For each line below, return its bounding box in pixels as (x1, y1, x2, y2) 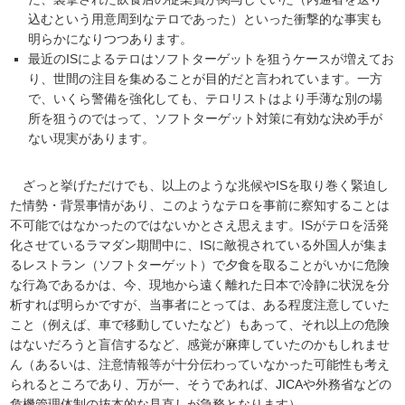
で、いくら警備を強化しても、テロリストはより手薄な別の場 (28, 91, 383, 107)
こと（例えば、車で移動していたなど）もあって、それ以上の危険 (10, 317, 391, 333)
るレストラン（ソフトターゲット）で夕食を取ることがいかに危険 (10, 258, 391, 273)
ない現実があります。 (28, 131, 155, 146)
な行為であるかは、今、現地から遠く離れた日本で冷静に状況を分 (10, 278, 391, 293)
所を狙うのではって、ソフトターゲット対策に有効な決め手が (28, 111, 383, 127)
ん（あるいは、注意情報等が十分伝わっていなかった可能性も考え (10, 357, 391, 372)
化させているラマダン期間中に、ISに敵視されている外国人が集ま (10, 238, 390, 253)
